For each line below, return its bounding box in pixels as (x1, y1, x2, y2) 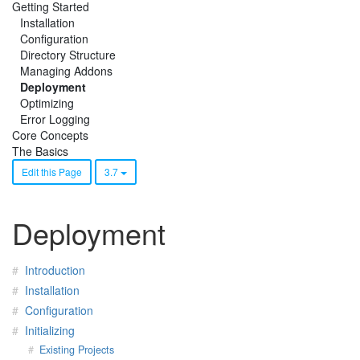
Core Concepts (12, 127, 88, 143)
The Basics (12, 143, 68, 159)
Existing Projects (39, 342, 115, 357)
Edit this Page (22, 165, 82, 178)
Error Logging (20, 111, 90, 127)
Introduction (24, 262, 85, 278)
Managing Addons (20, 63, 112, 79)
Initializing (24, 322, 75, 338)
